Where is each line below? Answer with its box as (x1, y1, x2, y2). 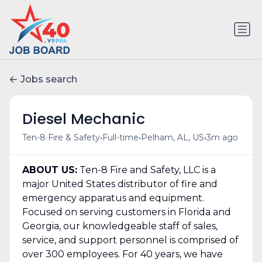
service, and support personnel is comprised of (22, 234, 239, 246)
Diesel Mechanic (22, 108, 145, 129)
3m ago (206, 132, 238, 143)
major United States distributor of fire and (22, 178, 218, 189)
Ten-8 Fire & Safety (22, 132, 100, 143)
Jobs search (20, 74, 77, 85)
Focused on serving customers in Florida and (22, 206, 231, 218)
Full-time (102, 132, 139, 143)
